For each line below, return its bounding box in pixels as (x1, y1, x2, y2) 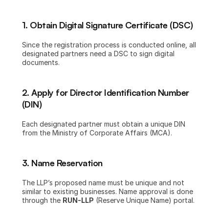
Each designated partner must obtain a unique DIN (22, 120, 185, 128)
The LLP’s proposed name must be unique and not (22, 178, 184, 187)
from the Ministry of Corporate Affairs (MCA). (22, 129, 172, 137)
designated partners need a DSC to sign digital (22, 49, 175, 58)
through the (22, 196, 63, 204)
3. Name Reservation (22, 157, 103, 168)
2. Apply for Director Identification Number (22, 87, 189, 98)
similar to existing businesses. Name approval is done (22, 187, 193, 196)
